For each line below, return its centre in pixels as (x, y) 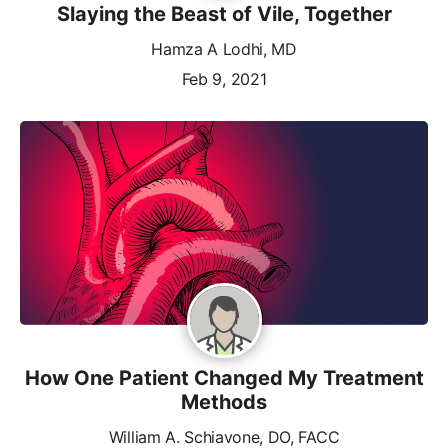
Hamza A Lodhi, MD (224, 48)
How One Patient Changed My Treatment (224, 377)
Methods (224, 401)
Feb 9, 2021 (224, 78)
